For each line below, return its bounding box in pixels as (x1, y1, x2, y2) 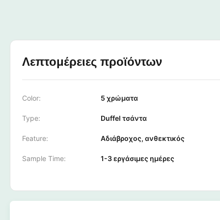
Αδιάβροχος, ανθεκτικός (101, 134, 185, 142)
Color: (22, 94, 41, 102)
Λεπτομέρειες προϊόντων (22, 55, 162, 68)
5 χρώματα (101, 94, 138, 102)
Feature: (22, 134, 48, 142)
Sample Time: (22, 154, 66, 163)
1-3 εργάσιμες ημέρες (101, 154, 174, 163)
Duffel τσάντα (101, 114, 147, 122)
